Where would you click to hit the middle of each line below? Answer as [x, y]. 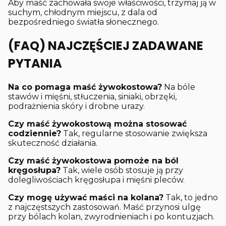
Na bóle [179, 87]
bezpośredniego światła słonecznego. [83, 22]
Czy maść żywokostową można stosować [97, 124]
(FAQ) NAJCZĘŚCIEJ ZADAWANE [106, 46]
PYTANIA [35, 64]
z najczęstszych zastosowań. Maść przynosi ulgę [104, 207]
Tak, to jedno [191, 198]
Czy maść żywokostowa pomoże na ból [93, 161]
